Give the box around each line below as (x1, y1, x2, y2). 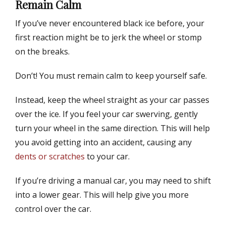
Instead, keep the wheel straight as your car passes (15, 94, 209, 106)
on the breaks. (15, 46, 70, 58)
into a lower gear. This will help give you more (15, 189, 189, 201)
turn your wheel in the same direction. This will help (15, 123, 210, 134)
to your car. (85, 151, 130, 162)
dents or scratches (15, 151, 85, 162)
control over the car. (15, 203, 91, 215)
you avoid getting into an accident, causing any (15, 137, 192, 148)
